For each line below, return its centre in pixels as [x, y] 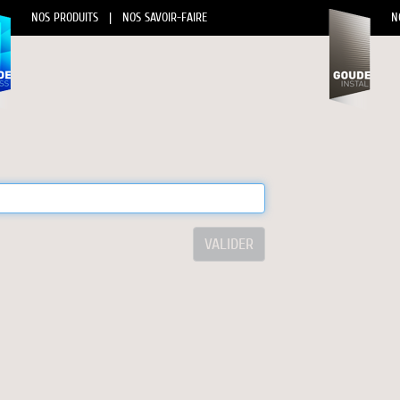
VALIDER [229, 244]
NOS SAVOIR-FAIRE [165, 17]
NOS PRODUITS [65, 17]
